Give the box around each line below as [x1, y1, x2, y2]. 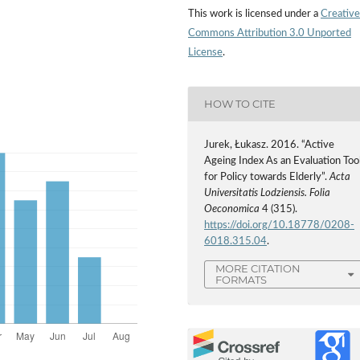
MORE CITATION [215, 262, 301, 276]
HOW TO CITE [204, 97, 276, 111]
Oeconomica [204, 204, 260, 215]
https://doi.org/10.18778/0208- [204, 220, 355, 231]
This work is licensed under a [188, 8, 321, 19]
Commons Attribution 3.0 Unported [188, 27, 351, 39]
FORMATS [215, 273, 268, 287]
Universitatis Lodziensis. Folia [204, 188, 331, 198]
